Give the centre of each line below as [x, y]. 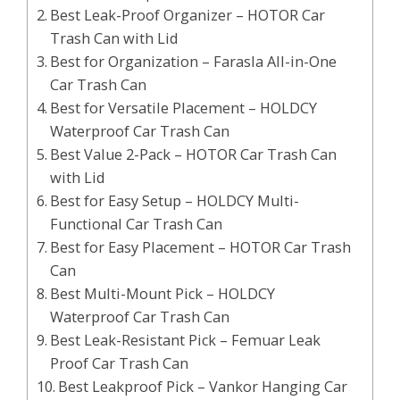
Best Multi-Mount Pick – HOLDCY [163, 293]
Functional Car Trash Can [137, 224]
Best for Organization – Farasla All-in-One [194, 61]
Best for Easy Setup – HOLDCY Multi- [175, 200]
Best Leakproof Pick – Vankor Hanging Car [203, 386]
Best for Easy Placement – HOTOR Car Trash [201, 247]
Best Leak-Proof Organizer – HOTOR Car [188, 15]
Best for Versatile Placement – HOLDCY [184, 108]
